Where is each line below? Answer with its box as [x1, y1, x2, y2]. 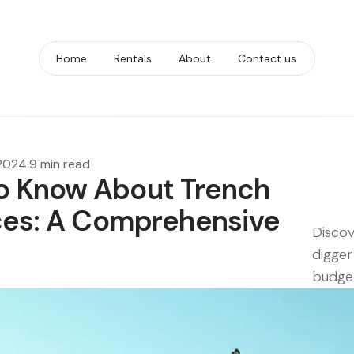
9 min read [29, 156, 90, 172]
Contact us [238, 51, 296, 66]
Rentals [114, 51, 152, 66]
